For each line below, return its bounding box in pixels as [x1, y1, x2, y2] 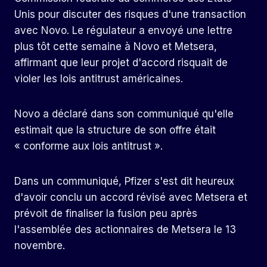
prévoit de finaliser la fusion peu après [14, 207, 197, 220]
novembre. [14, 240, 65, 252]
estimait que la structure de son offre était [14, 124, 216, 136]
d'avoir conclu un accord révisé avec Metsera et [14, 191, 247, 204]
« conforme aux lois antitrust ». [14, 140, 163, 153]
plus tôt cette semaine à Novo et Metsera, [14, 41, 217, 53]
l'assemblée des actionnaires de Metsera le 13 [14, 223, 236, 236]
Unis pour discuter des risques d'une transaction [14, 8, 246, 21]
